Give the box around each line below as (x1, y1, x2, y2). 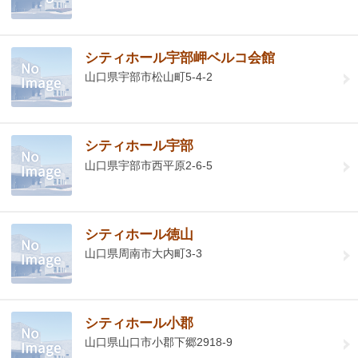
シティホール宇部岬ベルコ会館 (85, 50, 276, 66)
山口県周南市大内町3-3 (85, 247, 203, 261)
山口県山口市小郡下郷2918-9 (85, 335, 233, 348)
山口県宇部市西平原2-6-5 (85, 158, 213, 172)
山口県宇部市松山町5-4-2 (85, 70, 213, 83)
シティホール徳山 (85, 226, 194, 242)
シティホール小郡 (85, 315, 194, 331)
